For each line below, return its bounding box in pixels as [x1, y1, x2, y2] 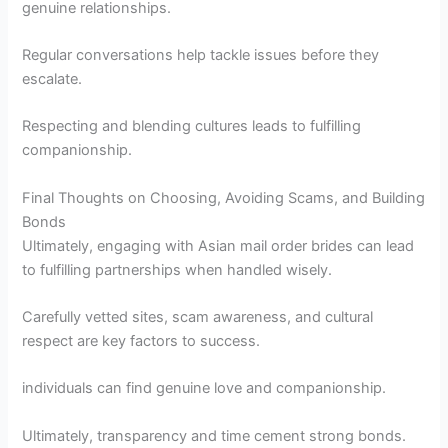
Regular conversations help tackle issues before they [22, 46, 380, 64]
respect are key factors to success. [22, 332, 261, 351]
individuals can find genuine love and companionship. [22, 379, 387, 398]
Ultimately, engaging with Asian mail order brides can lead [22, 236, 415, 255]
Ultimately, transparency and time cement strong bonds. [22, 426, 407, 445]
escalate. [22, 70, 83, 88]
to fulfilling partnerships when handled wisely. [22, 260, 333, 279]
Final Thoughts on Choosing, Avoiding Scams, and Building [22, 188, 426, 207]
